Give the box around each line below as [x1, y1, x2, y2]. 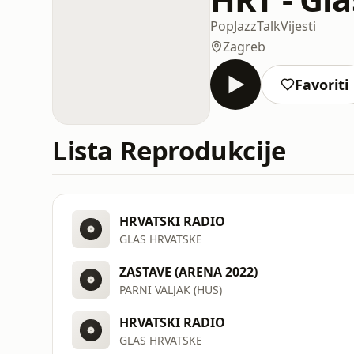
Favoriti [295, 74, 348, 94]
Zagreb [223, 37, 265, 55]
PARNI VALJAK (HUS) [119, 281, 222, 297]
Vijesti [281, 17, 316, 35]
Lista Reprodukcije [52, 133, 286, 168]
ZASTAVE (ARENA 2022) [119, 262, 258, 281]
